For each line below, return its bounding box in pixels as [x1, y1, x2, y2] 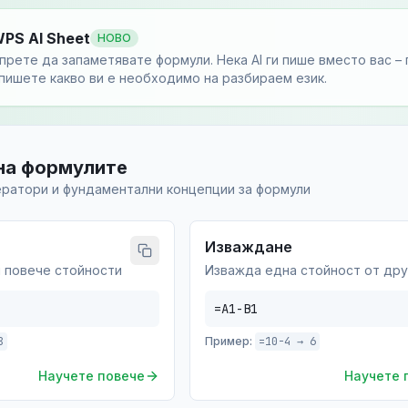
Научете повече [38, 368, 145, 383]
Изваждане [205, 238, 292, 256]
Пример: [205, 334, 252, 348]
